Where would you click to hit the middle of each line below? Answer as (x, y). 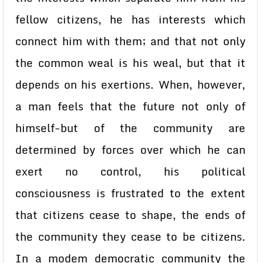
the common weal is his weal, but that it (130, 63)
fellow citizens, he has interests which (130, 19)
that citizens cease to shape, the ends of (130, 215)
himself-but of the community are (130, 128)
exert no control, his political (130, 171)
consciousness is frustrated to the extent (130, 193)
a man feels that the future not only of (130, 106)
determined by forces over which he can (130, 150)
